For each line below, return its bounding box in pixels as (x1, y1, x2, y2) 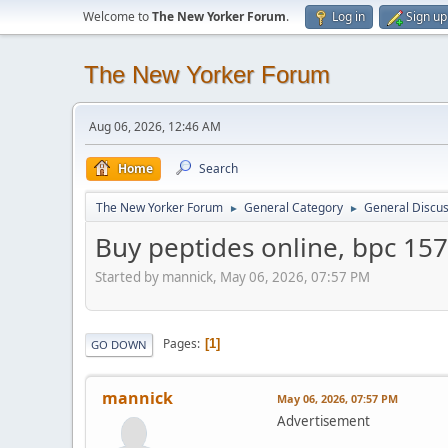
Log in (332, 8, 365, 25)
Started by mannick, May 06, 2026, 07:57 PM (95, 267, 370, 286)
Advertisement (277, 411, 370, 430)
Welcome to (83, 8, 152, 25)
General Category (244, 199, 343, 216)
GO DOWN (91, 336, 147, 352)
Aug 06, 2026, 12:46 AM (89, 118, 221, 135)
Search (199, 160, 238, 177)
